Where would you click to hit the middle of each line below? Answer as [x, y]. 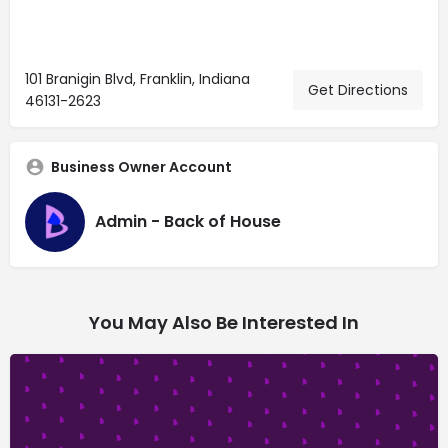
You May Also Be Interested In [224, 322]
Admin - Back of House [188, 222]
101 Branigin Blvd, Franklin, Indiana [137, 78]
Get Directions [358, 89]
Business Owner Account [141, 166]
